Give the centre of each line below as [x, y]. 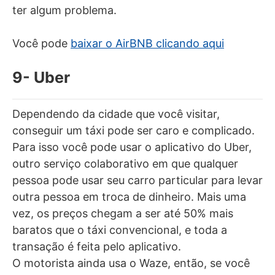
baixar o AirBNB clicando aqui [147, 43]
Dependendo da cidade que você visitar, [116, 114]
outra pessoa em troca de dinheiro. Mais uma [129, 196]
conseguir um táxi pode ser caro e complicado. [134, 130]
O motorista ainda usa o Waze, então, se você [131, 263]
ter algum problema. [64, 10]
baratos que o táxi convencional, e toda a [120, 230]
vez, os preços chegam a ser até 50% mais [123, 213]
